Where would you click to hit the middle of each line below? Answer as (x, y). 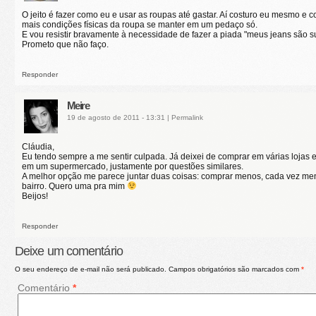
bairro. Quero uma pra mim (74, 186)
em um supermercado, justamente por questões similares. (133, 166)
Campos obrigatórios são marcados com (235, 269)
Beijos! (35, 196)
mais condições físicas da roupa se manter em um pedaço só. (140, 24)
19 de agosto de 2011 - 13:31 (117, 117)
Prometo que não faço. (65, 44)
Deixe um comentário (69, 251)
